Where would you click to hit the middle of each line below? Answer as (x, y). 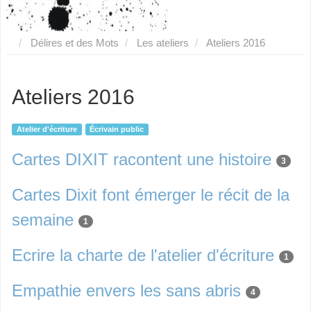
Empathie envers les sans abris (126, 291)
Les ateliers (163, 43)
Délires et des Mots (75, 43)
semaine (43, 220)
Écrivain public (117, 129)
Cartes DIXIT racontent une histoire (142, 159)
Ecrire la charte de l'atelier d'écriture (143, 255)
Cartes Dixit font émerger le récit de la (151, 195)
